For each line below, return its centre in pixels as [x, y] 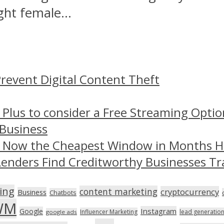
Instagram [158, 211]
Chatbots [63, 192]
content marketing [118, 191]
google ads [61, 211]
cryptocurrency [190, 191]
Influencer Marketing [109, 211]
